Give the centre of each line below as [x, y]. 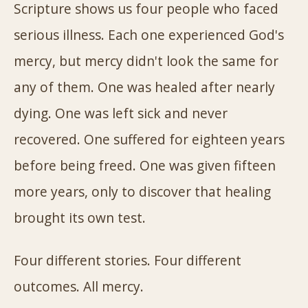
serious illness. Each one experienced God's [149, 35]
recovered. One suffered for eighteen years [149, 139]
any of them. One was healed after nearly [144, 87]
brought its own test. [80, 218]
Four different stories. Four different [128, 260]
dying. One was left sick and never [121, 113]
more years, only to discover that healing [142, 191]
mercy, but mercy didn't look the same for [146, 61]
